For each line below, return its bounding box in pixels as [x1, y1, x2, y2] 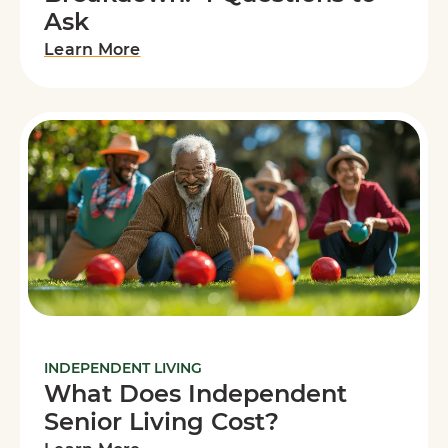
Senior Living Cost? [44, 407, 279, 437]
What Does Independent [44, 379, 347, 409]
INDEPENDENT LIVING [44, 359, 202, 378]
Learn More [44, 40, 141, 60]
